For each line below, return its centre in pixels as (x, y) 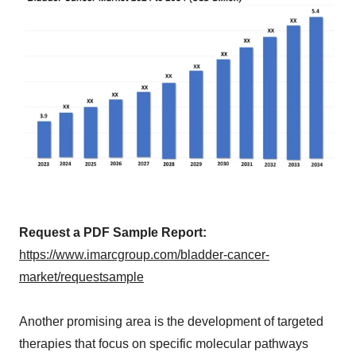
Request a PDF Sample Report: (113, 233)
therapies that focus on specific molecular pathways (164, 344)
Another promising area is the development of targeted (171, 322)
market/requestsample (81, 277)
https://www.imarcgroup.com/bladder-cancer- (144, 255)
